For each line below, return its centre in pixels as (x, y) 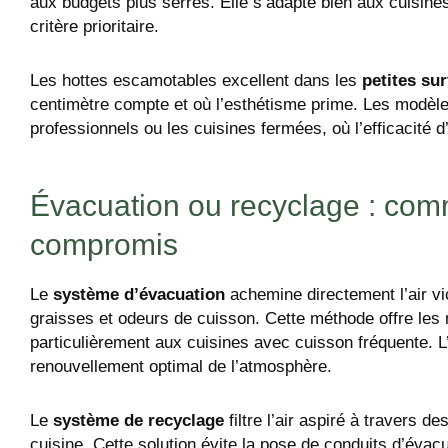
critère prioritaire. (94, 27)
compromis (104, 244)
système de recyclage (138, 420)
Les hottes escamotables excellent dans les (196, 80)
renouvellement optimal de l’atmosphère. (181, 366)
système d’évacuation (139, 294)
